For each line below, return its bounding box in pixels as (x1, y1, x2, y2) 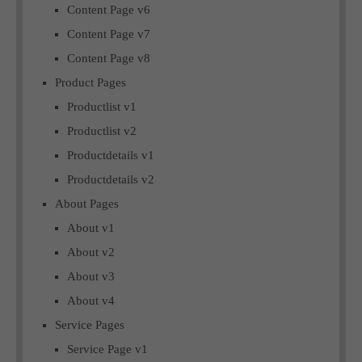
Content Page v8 (67, 51, 150, 65)
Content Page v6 (67, 2, 150, 16)
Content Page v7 (67, 27, 150, 40)
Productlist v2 (67, 124, 137, 137)
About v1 (67, 221, 115, 234)
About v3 (67, 269, 115, 283)
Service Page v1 (67, 342, 148, 356)
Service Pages (55, 318, 124, 331)
